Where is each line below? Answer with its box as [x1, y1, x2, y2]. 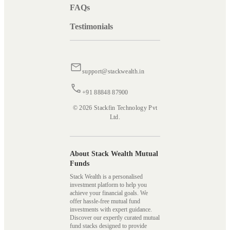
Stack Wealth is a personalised [70, 173, 143, 181]
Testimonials [70, 22, 113, 31]
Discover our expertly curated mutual [70, 214, 160, 222]
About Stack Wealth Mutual [70, 150, 158, 158]
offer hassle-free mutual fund [70, 198, 140, 205]
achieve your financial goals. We [70, 189, 148, 197]
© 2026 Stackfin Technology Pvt [72, 104, 158, 112]
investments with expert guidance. [70, 206, 154, 214]
